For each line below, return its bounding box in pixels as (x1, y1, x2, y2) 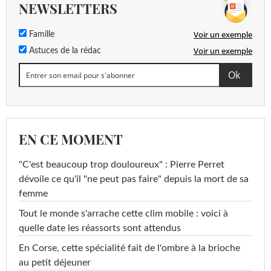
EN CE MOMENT (19, 130, 123, 149)
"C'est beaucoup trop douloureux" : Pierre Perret (19, 160, 224, 170)
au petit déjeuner (19, 258, 91, 268)
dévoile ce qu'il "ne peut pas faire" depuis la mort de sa (19, 174, 249, 184)
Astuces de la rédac (27, 47, 101, 56)
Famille (27, 30, 54, 39)
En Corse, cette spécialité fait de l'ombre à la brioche (19, 243, 240, 253)
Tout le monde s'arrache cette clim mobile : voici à (19, 209, 228, 219)
